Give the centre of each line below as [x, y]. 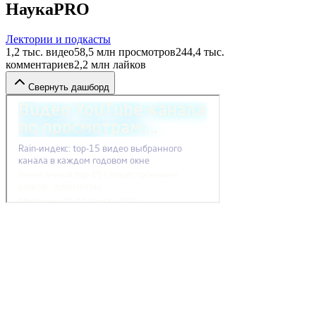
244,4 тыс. [200, 51]
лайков [128, 64]
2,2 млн [92, 64]
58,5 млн [95, 51]
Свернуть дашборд [69, 87]
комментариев [40, 64]
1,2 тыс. [24, 51]
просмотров [146, 51]
